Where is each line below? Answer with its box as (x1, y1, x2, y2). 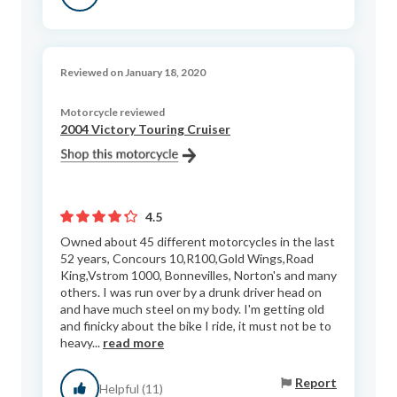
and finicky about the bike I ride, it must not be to (60, 318, 331, 334)
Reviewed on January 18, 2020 (60, 66, 206, 80)
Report (295, 374, 337, 390)
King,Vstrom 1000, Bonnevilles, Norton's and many (60, 268, 337, 284)
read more (103, 335, 164, 351)
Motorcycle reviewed (60, 105, 165, 120)
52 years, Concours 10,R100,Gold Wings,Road (60, 251, 314, 267)
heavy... (60, 335, 103, 351)
